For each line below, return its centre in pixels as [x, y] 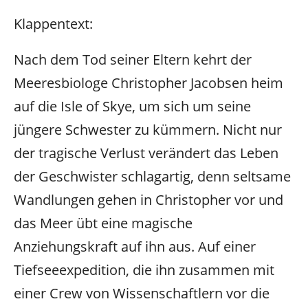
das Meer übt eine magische [103, 223]
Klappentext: [53, 23]
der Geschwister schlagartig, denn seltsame [152, 177]
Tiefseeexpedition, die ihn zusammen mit [144, 270]
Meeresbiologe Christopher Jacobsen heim [148, 83]
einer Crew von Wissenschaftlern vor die [142, 294]
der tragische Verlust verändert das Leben [146, 153]
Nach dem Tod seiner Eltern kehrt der [133, 60]
